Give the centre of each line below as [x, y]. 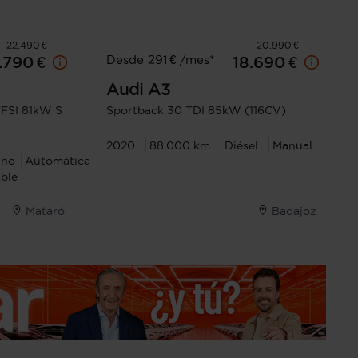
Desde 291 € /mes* [161, 60]
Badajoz [294, 211]
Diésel [242, 145]
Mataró [46, 211]
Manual [293, 145]
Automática [57, 161]
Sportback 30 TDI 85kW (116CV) [197, 110]
